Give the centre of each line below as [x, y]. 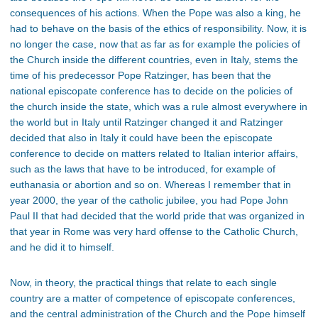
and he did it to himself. [62, 247]
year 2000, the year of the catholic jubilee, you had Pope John [149, 201]
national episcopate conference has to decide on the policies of [151, 91]
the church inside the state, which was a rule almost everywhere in [159, 107]
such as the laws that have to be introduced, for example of [143, 169]
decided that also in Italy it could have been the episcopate [141, 138]
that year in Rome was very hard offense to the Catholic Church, [154, 232]
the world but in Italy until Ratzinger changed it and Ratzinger [147, 122]
